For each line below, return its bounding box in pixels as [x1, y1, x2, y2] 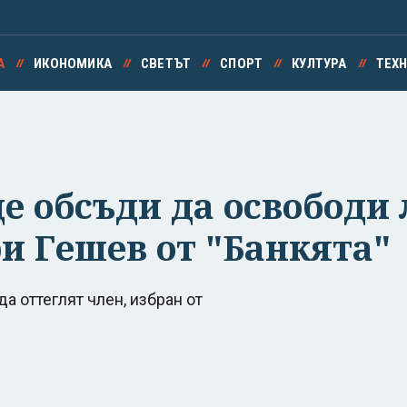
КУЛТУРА [292, 55, 347, 72]
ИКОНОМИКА [34, 55, 112, 72]
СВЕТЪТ [140, 55, 192, 72]
